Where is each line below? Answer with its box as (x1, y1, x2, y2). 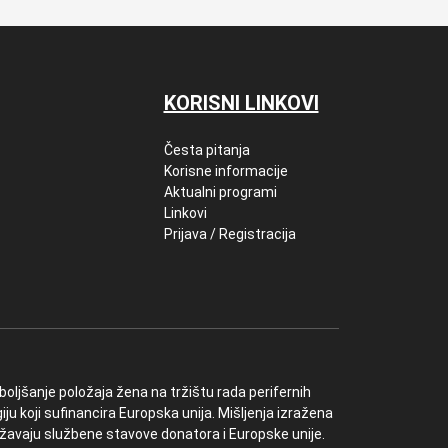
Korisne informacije (163, 163, 288, 179)
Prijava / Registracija (163, 226, 296, 242)
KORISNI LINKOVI (163, 91, 319, 115)
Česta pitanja (163, 142, 250, 158)
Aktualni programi (163, 184, 277, 200)
